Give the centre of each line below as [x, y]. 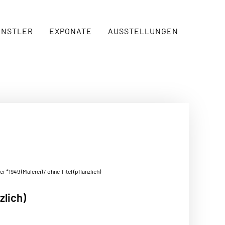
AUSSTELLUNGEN [143, 31]
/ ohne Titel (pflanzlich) [72, 172]
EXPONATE [70, 31]
